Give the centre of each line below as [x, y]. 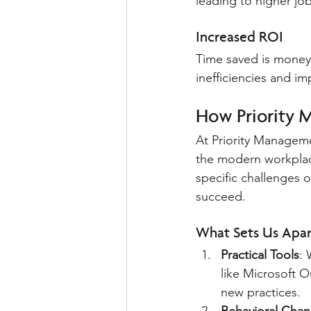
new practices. [261, 293]
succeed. [221, 197]
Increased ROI [239, 39]
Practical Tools [260, 255]
